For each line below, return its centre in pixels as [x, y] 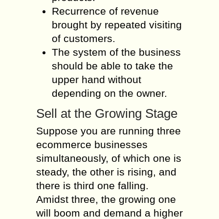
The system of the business [116, 52]
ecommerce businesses [92, 144]
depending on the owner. [109, 93]
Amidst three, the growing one [106, 199]
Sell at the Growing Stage [107, 113]
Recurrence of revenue [105, 11]
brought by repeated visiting [117, 25]
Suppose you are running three [109, 131]
